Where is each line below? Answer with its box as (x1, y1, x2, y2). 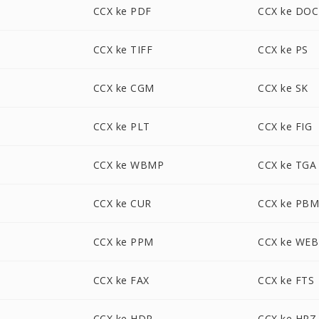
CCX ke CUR (93, 197, 152, 210)
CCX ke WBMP (93, 158, 164, 172)
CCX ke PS (258, 43, 308, 56)
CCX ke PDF (93, 4, 152, 18)
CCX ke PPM (93, 235, 154, 249)
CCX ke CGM (93, 81, 155, 95)
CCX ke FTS (258, 273, 315, 287)
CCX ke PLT (93, 120, 150, 133)
